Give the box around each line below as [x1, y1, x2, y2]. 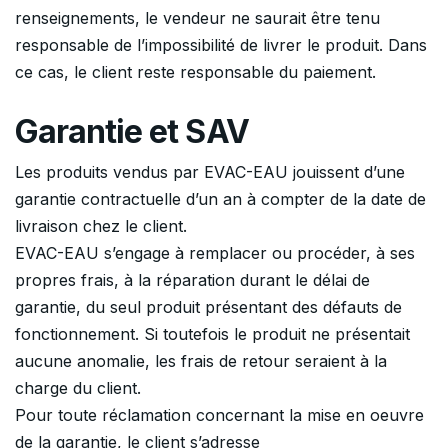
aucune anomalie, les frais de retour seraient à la [15, 351, 387, 372]
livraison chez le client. [15, 216, 187, 237]
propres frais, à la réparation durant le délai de [15, 270, 370, 291]
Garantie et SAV [15, 112, 249, 152]
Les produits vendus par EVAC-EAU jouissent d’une [15, 162, 405, 183]
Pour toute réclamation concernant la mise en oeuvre [15, 405, 424, 426]
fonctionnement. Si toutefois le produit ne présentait [15, 324, 410, 345]
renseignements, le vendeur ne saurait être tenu [15, 7, 380, 28]
